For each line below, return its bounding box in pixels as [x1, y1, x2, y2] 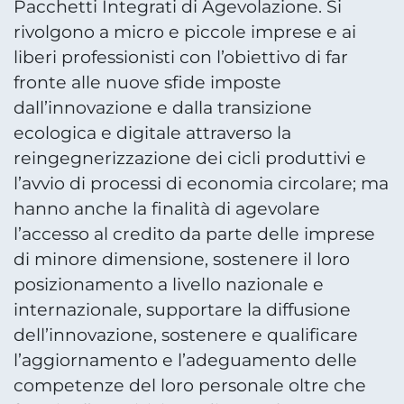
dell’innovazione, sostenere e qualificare [14, 324, 358, 345]
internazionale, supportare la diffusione [14, 298, 351, 320]
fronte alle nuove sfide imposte [14, 71, 281, 93]
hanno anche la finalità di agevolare [14, 197, 320, 219]
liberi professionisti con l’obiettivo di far [14, 46, 348, 68]
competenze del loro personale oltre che [14, 374, 366, 396]
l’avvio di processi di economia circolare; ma [14, 172, 389, 194]
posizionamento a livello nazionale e [14, 273, 324, 295]
